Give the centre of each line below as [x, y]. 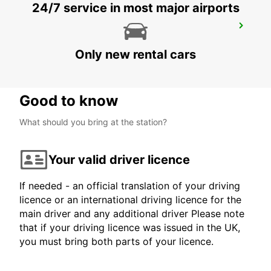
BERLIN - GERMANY [64, 42]
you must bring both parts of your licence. [116, 242]
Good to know [69, 101]
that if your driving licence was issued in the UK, [130, 228]
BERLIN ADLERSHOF [72, 29]
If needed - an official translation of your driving [130, 186]
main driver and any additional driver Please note [132, 214]
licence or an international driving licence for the [130, 200]
